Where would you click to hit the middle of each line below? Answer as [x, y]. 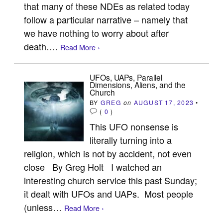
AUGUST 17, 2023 [164, 102]
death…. [42, 46]
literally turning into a [131, 140]
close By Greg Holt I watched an [93, 167]
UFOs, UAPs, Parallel [126, 77]
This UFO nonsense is [134, 126]
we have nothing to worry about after [97, 33]
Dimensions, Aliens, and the [138, 84]
